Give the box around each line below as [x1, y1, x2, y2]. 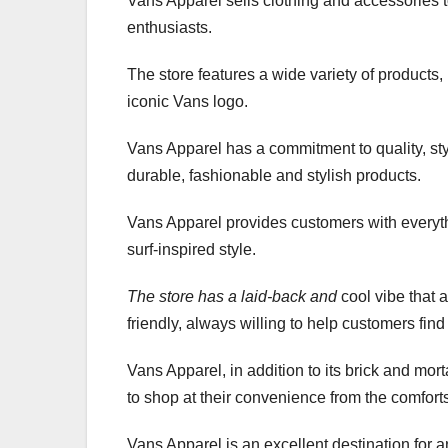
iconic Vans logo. [127, 92, 248, 110]
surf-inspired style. [127, 240, 256, 258]
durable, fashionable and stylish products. [127, 166, 421, 184]
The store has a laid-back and [127, 287, 337, 305]
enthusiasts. [127, 18, 212, 36]
